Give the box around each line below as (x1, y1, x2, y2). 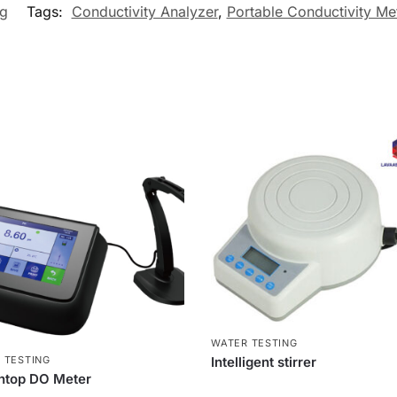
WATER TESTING (211, 337, 298, 350)
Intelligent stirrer (211, 354, 317, 371)
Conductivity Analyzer (71, 2, 218, 20)
